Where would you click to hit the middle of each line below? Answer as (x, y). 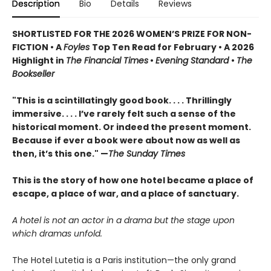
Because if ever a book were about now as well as (126, 140)
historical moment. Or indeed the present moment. (132, 127)
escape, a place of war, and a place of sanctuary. (126, 193)
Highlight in (39, 60)
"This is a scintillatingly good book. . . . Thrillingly (122, 100)
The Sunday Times (147, 153)
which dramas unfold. (57, 233)
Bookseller (33, 73)
